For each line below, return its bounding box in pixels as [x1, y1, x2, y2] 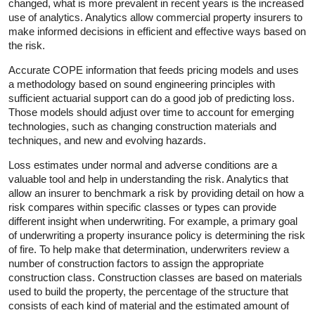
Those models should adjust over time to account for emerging [8, 105, 294, 118]
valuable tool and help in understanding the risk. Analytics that [8, 172, 288, 185]
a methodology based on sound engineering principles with [8, 77, 275, 90]
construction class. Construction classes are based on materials [8, 271, 302, 283]
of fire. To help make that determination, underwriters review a [8, 243, 289, 255]
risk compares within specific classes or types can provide [8, 200, 276, 213]
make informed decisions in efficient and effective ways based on [8, 25, 306, 37]
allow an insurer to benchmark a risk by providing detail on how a [8, 186, 304, 199]
